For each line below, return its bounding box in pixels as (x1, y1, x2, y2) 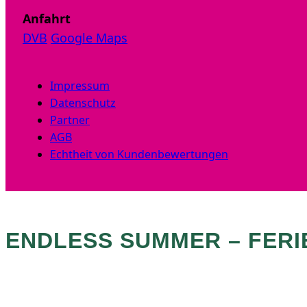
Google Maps (51, 29, 127, 46)
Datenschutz (50, 95, 116, 110)
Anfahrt (23, 10, 71, 27)
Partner (50, 112, 90, 127)
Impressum (50, 77, 110, 93)
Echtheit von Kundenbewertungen (50, 146, 228, 162)
